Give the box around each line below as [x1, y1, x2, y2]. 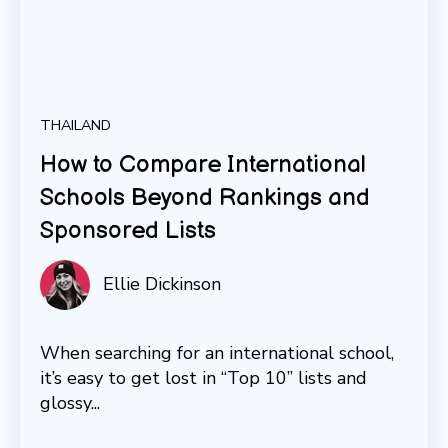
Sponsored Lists [40, 216, 216, 246]
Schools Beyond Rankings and [40, 183, 370, 213]
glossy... [40, 391, 100, 416]
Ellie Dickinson [102, 272, 221, 297]
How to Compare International [40, 150, 366, 180]
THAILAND [40, 115, 111, 136]
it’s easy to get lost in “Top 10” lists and [40, 366, 367, 391]
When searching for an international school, [40, 341, 394, 366]
